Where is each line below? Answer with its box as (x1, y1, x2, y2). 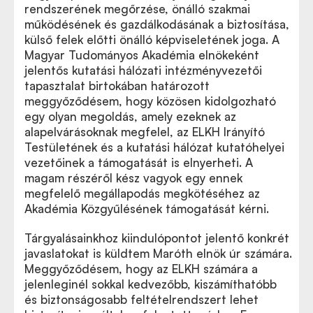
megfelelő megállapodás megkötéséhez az (24, 186, 260, 201)
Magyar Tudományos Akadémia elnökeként (24, 48, 259, 62)
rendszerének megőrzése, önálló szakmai (24, 1, 250, 16)
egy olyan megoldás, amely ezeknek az (24, 109, 236, 124)
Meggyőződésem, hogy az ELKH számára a (24, 261, 258, 276)
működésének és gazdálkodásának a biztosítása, (24, 17, 289, 31)
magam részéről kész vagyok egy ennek (24, 170, 242, 185)
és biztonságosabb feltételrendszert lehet (24, 292, 259, 307)
